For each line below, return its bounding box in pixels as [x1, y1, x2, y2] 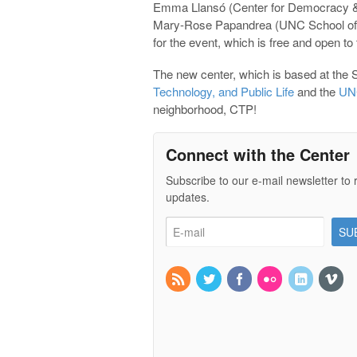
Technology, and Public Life [153, 82, 294, 100]
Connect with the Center [166, 142, 350, 166]
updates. [166, 188, 210, 205]
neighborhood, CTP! [153, 100, 257, 117]
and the [294, 82, 339, 100]
